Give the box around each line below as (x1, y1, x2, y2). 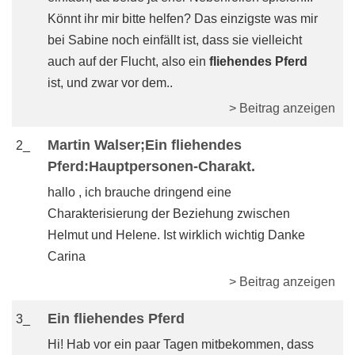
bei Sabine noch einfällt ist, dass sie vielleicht (48, 33, 302, 47)
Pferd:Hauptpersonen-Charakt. (48, 158, 255, 174)
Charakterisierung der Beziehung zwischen (48, 207, 290, 220)
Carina (48, 250, 86, 263)
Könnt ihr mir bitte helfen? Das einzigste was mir (48, 12, 318, 25)
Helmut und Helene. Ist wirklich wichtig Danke (48, 228, 305, 242)
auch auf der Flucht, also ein (48, 55, 209, 68)
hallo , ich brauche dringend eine (48, 185, 231, 199)
